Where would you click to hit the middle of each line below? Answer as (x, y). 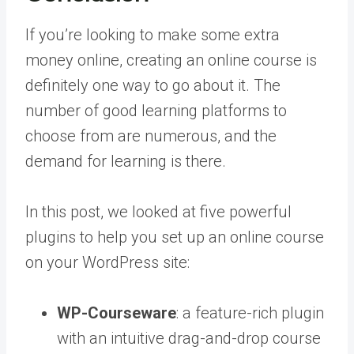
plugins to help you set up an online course (175, 237)
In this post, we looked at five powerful (158, 212)
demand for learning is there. (126, 161)
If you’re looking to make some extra (153, 35)
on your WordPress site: (107, 262)
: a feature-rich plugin (250, 313)
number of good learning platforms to (156, 111)
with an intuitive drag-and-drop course (189, 338)
